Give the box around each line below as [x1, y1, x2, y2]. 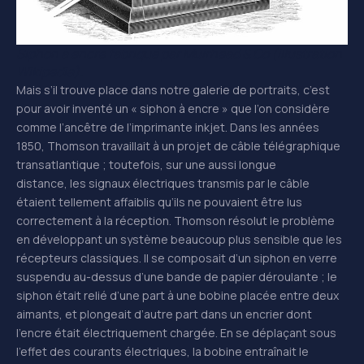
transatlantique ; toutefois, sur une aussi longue [16, 156, 276, 172]
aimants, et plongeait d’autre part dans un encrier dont [16, 305, 312, 322]
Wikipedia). [16, 62, 83, 80]
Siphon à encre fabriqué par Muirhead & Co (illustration [16, 44, 342, 63]
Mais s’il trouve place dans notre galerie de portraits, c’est [16, 81, 330, 97]
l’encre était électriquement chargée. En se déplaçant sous [16, 324, 336, 340]
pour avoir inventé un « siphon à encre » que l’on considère [16, 100, 330, 116]
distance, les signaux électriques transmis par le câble [16, 175, 310, 191]
